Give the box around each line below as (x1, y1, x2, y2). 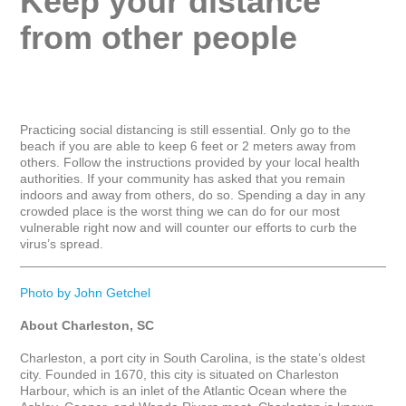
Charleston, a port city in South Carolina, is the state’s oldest (20, 351, 370, 365)
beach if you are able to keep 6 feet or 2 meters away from (20, 139, 361, 153)
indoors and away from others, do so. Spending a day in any (20, 188, 370, 202)
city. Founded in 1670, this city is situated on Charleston (20, 367, 343, 382)
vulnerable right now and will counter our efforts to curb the (20, 220, 362, 235)
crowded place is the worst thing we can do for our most (20, 204, 344, 218)
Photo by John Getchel (20, 285, 151, 300)
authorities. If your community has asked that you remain (20, 171, 350, 186)
